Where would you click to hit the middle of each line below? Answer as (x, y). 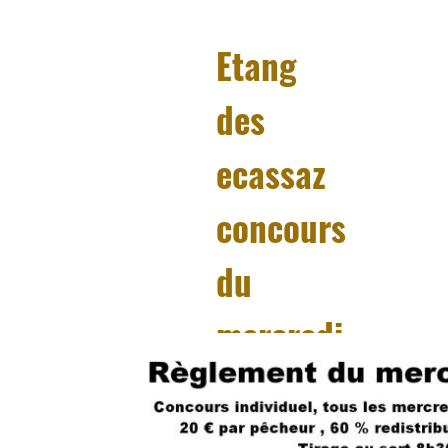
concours (281, 227)
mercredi (279, 335)
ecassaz (271, 173)
